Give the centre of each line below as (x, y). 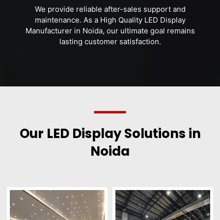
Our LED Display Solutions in (110, 134)
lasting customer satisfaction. (110, 41)
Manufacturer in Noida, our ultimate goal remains (110, 31)
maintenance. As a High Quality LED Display (110, 20)
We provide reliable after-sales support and (110, 9)
